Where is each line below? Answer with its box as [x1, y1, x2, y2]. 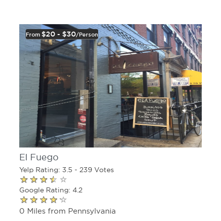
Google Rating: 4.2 [19, 185, 82, 194]
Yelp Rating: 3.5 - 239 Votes [19, 165, 114, 174]
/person [76, 31, 98, 37]
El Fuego [19, 152, 59, 162]
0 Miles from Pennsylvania [19, 207, 116, 216]
